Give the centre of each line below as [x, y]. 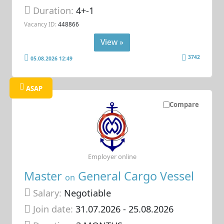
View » [112, 42]
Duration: [55, 10]
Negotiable [86, 193]
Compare [184, 105]
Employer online [112, 157]
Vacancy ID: [40, 24]
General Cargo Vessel [135, 176]
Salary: [47, 193]
